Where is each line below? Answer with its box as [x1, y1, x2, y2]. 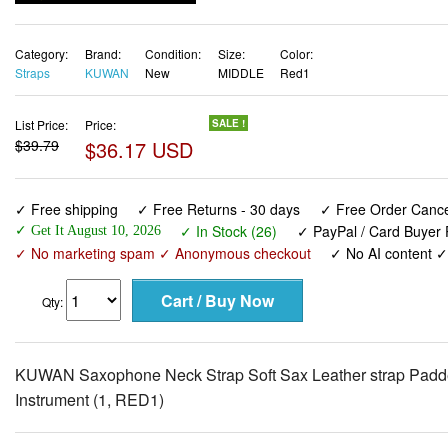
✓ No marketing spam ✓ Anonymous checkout [15, 243, 311, 264]
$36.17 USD [84, 134, 193, 164]
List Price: [15, 115, 68, 133]
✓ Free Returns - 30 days [137, 199, 301, 220]
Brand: [84, 44, 121, 62]
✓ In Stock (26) [180, 221, 278, 242]
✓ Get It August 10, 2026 [15, 223, 161, 239]
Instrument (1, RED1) [15, 388, 164, 412]
